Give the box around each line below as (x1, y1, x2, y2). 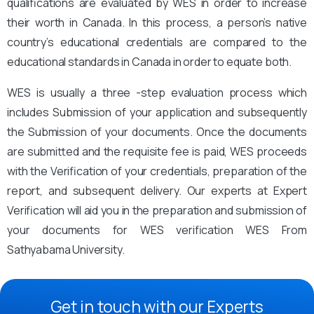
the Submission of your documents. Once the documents (7, 123, 307, 139)
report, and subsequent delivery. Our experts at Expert (7, 182, 307, 198)
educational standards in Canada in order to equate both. (7, 53, 292, 69)
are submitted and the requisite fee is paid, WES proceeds (7, 143, 307, 159)
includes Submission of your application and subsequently (7, 104, 307, 120)
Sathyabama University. (7, 241, 125, 257)
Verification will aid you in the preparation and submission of (7, 202, 307, 218)
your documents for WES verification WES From (7, 221, 307, 238)
